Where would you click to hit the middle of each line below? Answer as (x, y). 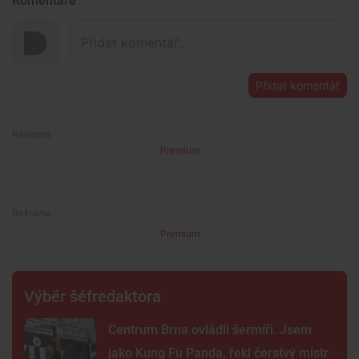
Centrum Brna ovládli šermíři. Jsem (210, 329)
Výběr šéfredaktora (93, 296)
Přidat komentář (298, 85)
